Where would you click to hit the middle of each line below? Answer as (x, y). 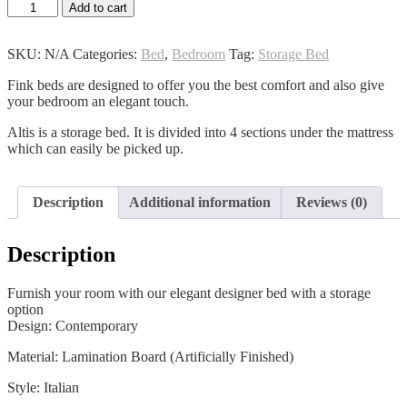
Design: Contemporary (73, 326)
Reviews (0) (332, 203)
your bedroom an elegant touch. (98, 102)
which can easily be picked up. (95, 149)
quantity (30, 38)
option (25, 310)
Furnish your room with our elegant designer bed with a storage (189, 293)
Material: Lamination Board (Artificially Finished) (150, 357)
